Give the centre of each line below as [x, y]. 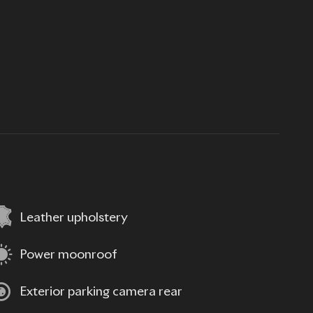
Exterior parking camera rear [101, 292]
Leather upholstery [74, 218]
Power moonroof [68, 255]
